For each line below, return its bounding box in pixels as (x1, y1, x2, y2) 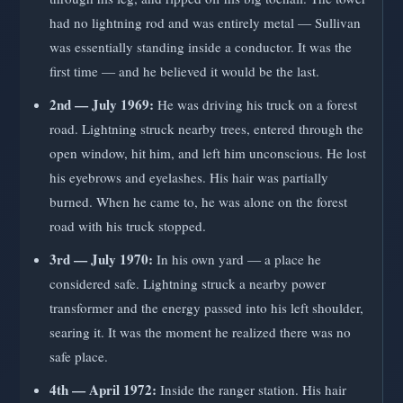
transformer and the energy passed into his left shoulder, (49, 298, 363, 317)
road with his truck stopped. (49, 216, 206, 235)
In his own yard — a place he (153, 249, 321, 268)
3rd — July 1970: (49, 248, 153, 269)
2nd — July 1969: (49, 94, 154, 114)
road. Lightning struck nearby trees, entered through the (49, 119, 363, 138)
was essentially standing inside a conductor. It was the (49, 37, 352, 56)
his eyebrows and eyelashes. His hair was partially (49, 167, 328, 186)
